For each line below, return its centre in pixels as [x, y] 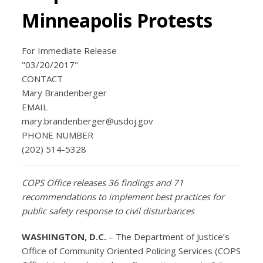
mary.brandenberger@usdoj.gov [88, 121]
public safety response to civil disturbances [108, 210]
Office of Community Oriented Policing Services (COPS [131, 250]
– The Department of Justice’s [169, 236]
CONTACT [43, 78]
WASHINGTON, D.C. [64, 236]
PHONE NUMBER [58, 135]
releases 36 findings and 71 [129, 182]
